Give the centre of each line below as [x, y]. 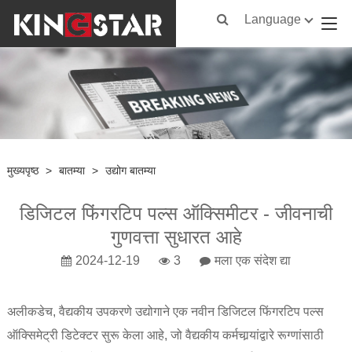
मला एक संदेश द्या [253, 260]
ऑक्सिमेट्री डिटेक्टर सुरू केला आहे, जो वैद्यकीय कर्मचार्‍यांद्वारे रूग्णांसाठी [165, 335]
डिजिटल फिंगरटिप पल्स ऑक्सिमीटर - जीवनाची [176, 213]
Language [273, 19]
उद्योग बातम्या [130, 170]
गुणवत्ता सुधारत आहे [176, 236]
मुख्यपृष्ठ [22, 170]
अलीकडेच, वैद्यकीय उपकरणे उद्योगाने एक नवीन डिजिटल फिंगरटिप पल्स [165, 311]
